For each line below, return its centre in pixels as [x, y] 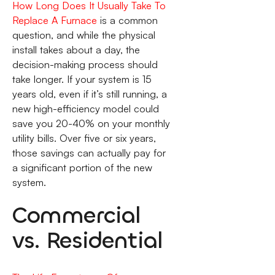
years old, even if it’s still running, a [89, 94]
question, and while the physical [83, 35]
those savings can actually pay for [89, 153]
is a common [127, 21]
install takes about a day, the [76, 50]
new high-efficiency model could [85, 109]
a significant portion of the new [82, 168]
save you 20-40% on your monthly [91, 124]
